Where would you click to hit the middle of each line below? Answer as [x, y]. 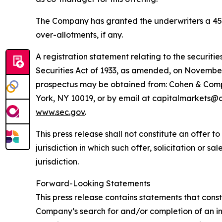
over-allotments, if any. [79, 34]
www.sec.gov [60, 112]
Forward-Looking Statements [93, 183]
